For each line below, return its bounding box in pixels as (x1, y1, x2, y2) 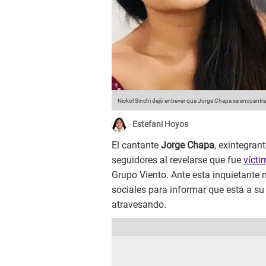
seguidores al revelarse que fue (112, 154, 243, 166)
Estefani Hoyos (132, 119, 188, 129)
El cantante (112, 140, 161, 151)
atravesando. (112, 199, 166, 211)
